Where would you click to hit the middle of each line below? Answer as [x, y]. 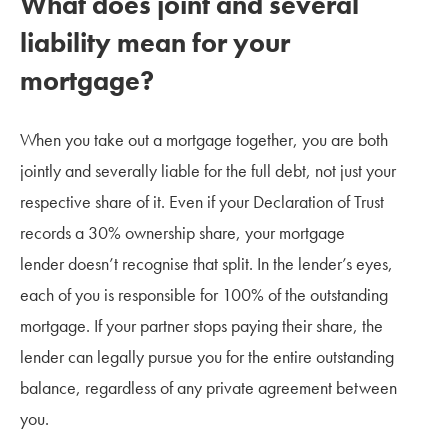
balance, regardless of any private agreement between [208, 387]
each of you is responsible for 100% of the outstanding [204, 294]
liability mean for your [155, 42]
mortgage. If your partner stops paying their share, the [201, 325]
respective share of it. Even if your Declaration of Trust [202, 201]
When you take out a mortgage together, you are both [204, 139]
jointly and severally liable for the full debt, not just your [208, 170]
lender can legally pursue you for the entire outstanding [207, 356]
